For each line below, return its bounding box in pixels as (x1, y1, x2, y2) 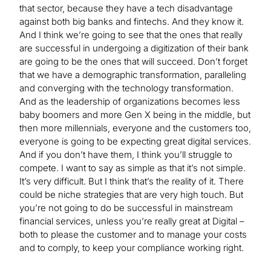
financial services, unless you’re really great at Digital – (19, 215, 244, 227)
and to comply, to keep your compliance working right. (19, 241, 244, 253)
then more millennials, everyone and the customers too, (19, 122, 251, 134)
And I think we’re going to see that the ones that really (19, 28, 243, 41)
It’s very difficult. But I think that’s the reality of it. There (19, 175, 244, 187)
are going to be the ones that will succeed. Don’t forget (19, 55, 247, 67)
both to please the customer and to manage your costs (19, 228, 247, 240)
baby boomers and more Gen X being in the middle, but (19, 108, 250, 120)
